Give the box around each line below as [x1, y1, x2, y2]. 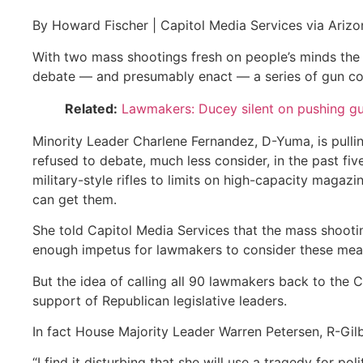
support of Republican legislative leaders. [32, 292, 287, 309]
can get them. [32, 190, 117, 207]
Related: [65, 100, 117, 117]
